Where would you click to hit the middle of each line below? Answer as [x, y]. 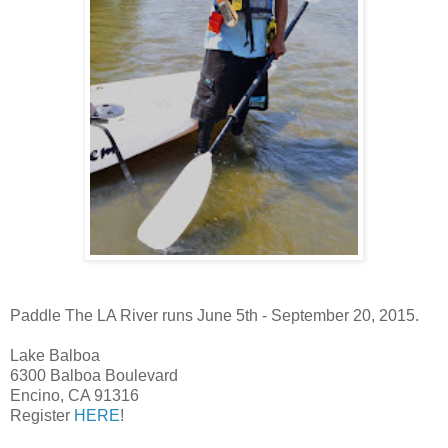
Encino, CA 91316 [74, 396]
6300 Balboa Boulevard [94, 376]
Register [42, 416]
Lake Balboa [55, 356]
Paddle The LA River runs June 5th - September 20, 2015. [214, 316]
